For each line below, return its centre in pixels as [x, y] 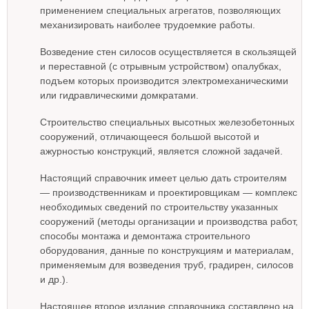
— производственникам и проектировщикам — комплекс [169, 192]
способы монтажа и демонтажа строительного [145, 236]
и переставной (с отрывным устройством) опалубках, [161, 66]
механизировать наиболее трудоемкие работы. [148, 25]
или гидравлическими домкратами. [119, 95]
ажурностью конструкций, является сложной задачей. [161, 151]
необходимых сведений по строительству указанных [159, 207]
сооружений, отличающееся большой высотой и [150, 137]
